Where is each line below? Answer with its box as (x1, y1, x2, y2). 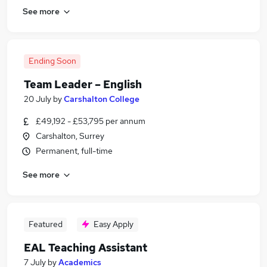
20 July (24, 94, 51, 104)
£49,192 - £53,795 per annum (36, 116, 145, 126)
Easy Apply (94, 219, 133, 229)
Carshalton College (64, 94, 139, 104)
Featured (28, 219, 63, 229)
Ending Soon (28, 55, 76, 66)
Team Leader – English (24, 77, 142, 91)
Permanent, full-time (36, 145, 113, 156)
